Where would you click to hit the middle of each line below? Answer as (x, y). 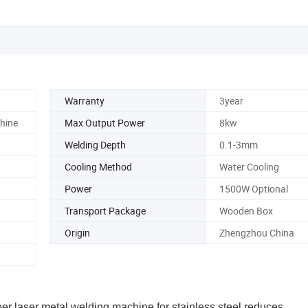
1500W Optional (253, 188)
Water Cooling (249, 166)
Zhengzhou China (256, 232)
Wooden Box (246, 210)
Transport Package (105, 210)
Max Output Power (105, 122)
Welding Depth (95, 144)
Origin (77, 232)
